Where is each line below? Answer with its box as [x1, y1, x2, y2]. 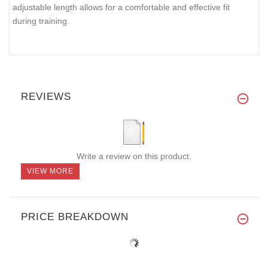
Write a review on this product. [77, 151, 191, 162]
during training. [13, 16, 69, 26]
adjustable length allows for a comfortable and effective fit [13, 2, 230, 13]
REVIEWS [21, 91, 71, 103]
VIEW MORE [27, 167, 74, 176]
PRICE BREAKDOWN [21, 211, 129, 223]
